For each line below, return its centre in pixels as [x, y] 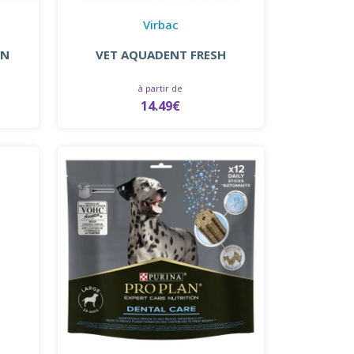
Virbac [160, 24]
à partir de [161, 88]
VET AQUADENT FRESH [160, 54]
